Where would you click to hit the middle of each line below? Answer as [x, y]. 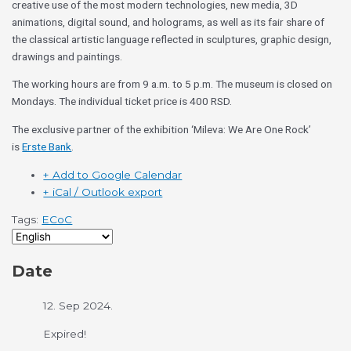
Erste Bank [47, 147]
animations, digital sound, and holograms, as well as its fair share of [168, 22]
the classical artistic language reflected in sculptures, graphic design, [172, 39]
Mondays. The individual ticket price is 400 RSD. [122, 101]
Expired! [65, 334]
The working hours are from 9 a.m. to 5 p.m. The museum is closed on [172, 84]
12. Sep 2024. [78, 306]
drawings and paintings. [67, 56]
